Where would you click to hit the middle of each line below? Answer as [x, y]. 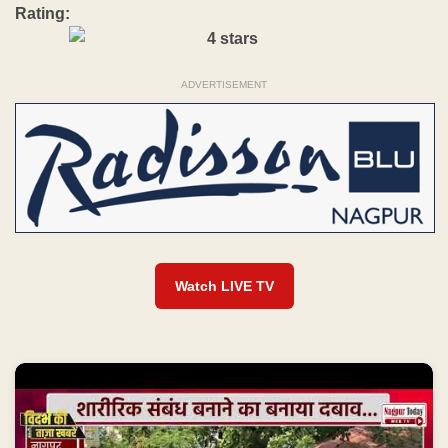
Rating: [42, 14]
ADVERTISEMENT [224, 84]
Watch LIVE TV [224, 285]
